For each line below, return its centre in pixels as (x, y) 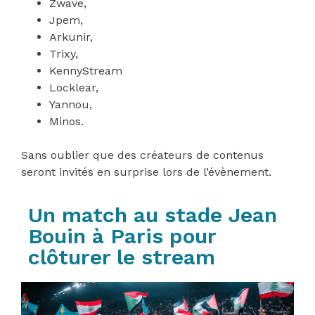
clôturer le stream (122, 257)
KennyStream (86, 71)
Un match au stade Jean (153, 215)
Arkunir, (71, 37)
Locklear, (74, 88)
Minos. (66, 122)
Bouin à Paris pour (122, 236)
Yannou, (71, 105)
